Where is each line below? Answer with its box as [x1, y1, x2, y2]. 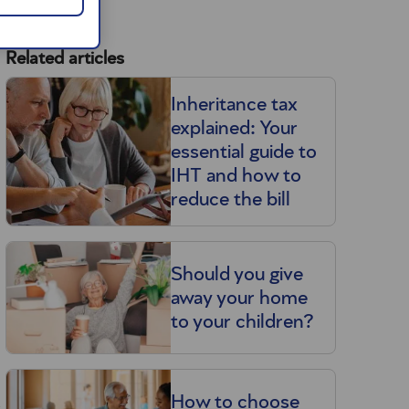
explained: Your [170, 118, 298, 138]
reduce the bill [170, 189, 290, 209]
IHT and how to [170, 165, 301, 185]
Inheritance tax [170, 94, 298, 114]
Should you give [170, 264, 303, 284]
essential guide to [170, 142, 317, 162]
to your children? [170, 311, 314, 331]
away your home [170, 288, 308, 308]
